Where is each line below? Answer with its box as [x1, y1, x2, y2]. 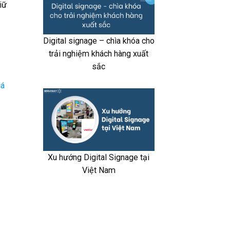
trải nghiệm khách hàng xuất [49, 48, 149, 59]
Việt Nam [82, 165, 116, 176]
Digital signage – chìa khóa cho [43, 35, 155, 46]
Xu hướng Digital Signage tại [48, 152, 150, 163]
